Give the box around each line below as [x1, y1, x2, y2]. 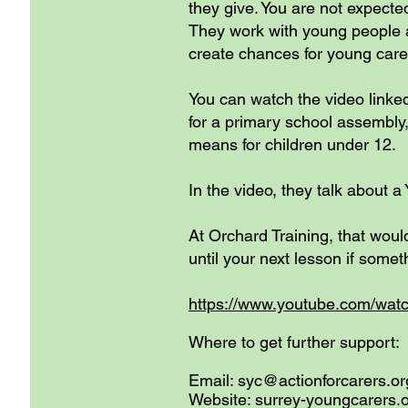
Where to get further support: [189, 332, 400, 352]
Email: [189, 371, 238, 390]
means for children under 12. [189, 135, 396, 154]
